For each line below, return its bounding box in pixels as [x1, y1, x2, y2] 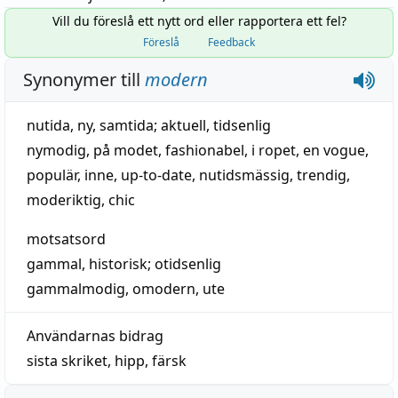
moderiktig [27, 190, 101, 210]
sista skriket [27, 351, 107, 370]
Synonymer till [23, 68, 145, 92]
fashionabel [165, 140, 244, 160]
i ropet [251, 140, 296, 160]
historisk [89, 254, 147, 274]
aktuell [161, 115, 206, 135]
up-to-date [121, 165, 192, 185]
